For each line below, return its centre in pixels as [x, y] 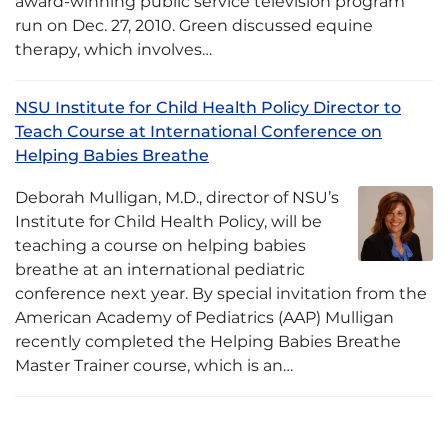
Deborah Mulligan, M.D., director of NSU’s [177, 197]
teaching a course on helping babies [160, 245]
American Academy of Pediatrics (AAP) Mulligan [204, 317]
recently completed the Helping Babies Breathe [208, 341]
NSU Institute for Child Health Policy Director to [208, 107]
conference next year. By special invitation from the [221, 293]
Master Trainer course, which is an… [154, 365]
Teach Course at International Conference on [198, 131]
